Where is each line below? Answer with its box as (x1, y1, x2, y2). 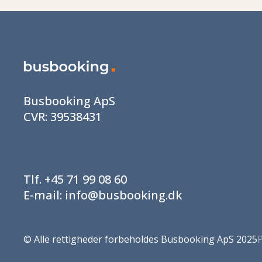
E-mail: (23, 187, 65, 203)
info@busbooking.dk (65, 187, 182, 203)
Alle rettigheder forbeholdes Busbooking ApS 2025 (34, 233, 257, 246)
